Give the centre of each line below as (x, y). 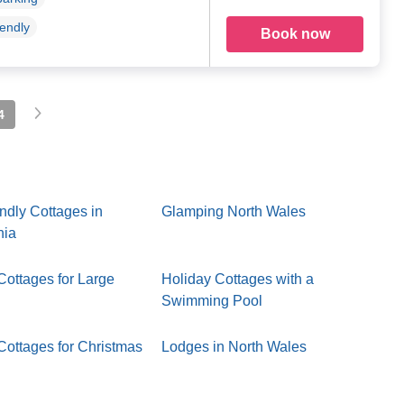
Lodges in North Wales (234, 347)
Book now (295, 34)
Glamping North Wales (234, 212)
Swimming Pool (212, 301)
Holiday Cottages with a (238, 280)
